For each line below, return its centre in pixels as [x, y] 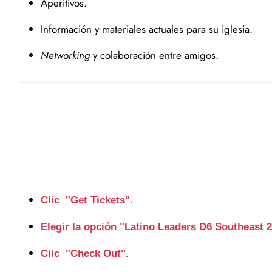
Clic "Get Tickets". [87, 200]
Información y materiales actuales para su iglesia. [147, 29]
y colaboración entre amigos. [154, 55]
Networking [65, 55]
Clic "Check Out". [86, 253]
